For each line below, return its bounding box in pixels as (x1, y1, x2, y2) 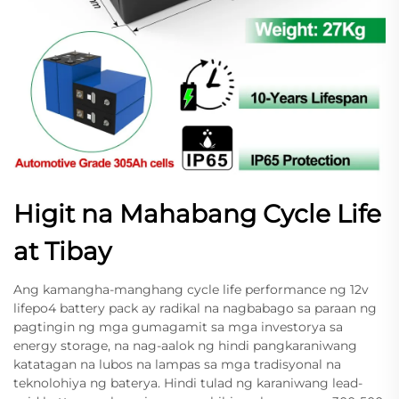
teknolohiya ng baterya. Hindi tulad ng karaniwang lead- (13, 374, 362, 391)
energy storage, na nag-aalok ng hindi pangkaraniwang (13, 337, 357, 354)
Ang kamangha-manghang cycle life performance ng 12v (13, 281, 369, 297)
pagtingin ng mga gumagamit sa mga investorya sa (13, 318, 343, 335)
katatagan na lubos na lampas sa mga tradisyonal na (13, 355, 341, 372)
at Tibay (13, 235, 111, 266)
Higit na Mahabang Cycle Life (13, 198, 381, 229)
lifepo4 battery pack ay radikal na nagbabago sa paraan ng (13, 299, 377, 316)
